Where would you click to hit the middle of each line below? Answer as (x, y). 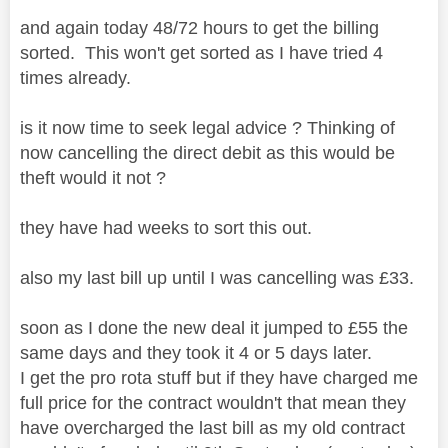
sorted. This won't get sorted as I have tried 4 (201, 52)
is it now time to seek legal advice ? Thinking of (207, 127)
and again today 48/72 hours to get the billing (199, 27)
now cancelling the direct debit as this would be (207, 152)
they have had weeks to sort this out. (168, 227)
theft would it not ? (93, 177)
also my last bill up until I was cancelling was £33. (219, 277)
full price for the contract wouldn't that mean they (213, 402)
